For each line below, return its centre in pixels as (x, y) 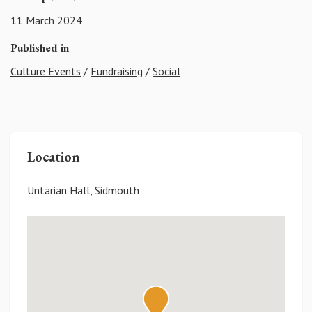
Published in (40, 47)
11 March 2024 (46, 20)
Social (166, 71)
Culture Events (46, 71)
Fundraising (117, 71)
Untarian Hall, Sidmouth (83, 190)
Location (54, 157)
